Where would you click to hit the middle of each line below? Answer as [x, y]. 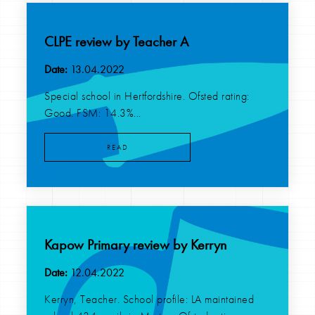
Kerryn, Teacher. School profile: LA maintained [149, 300]
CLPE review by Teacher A [117, 41]
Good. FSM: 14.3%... [93, 113]
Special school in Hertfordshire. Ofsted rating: [147, 96]
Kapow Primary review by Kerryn [136, 244]
